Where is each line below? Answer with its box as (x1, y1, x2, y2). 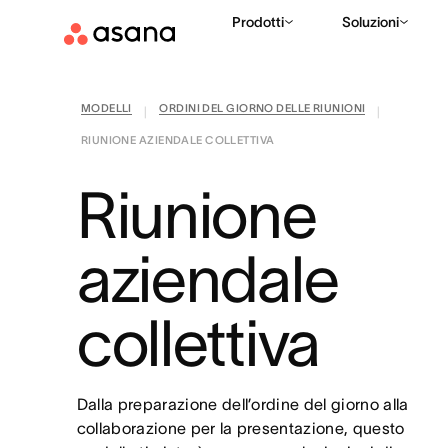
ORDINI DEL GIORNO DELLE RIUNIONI (159, 102, 366, 114)
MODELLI (80, 102, 132, 114)
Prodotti (232, 14, 284, 30)
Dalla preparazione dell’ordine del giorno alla (76, 395, 409, 413)
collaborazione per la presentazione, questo (76, 419, 405, 437)
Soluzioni (342, 14, 399, 30)
